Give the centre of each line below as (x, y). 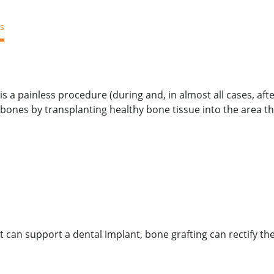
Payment (123, 27)
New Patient (181, 27)
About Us (72, 27)
